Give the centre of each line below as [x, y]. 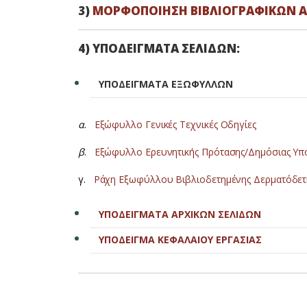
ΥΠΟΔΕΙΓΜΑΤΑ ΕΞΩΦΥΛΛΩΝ [162, 84]
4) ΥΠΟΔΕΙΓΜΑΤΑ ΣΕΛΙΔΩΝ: [159, 48]
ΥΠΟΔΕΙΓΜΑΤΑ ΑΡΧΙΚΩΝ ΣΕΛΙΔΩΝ [181, 214]
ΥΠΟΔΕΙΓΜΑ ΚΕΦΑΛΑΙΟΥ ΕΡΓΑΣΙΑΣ [180, 240]
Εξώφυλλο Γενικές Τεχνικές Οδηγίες [176, 124]
